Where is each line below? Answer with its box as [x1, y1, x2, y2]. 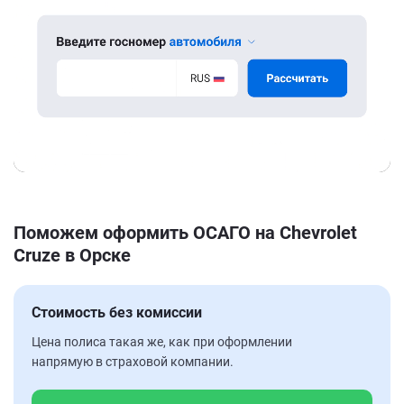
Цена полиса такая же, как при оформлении [32, 334, 292, 349]
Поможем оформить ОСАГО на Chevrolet [14, 221, 357, 243]
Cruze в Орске [14, 243, 131, 266]
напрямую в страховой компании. [32, 353, 234, 369]
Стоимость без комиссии [32, 303, 202, 321]
